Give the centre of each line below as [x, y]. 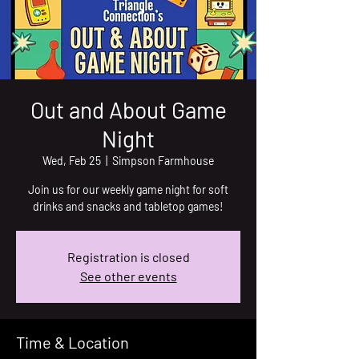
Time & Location [73, 342]
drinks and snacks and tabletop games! [128, 206]
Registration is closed [128, 257]
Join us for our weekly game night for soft [128, 190]
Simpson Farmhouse [163, 161]
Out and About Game [128, 110]
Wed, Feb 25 [72, 161]
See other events [128, 276]
